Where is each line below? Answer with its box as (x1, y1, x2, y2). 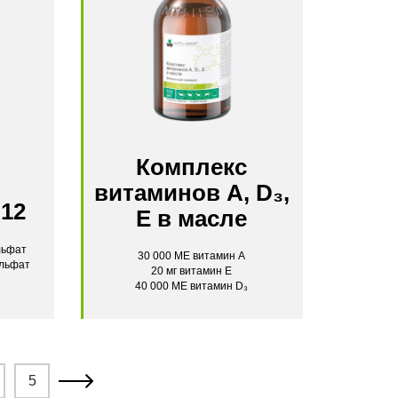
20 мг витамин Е (151, 265, 233, 277)
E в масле (136, 206, 248, 231)
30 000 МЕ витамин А (138, 250, 246, 262)
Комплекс (136, 155, 248, 179)
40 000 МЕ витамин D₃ (135, 280, 249, 292)
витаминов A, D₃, (93, 180, 290, 205)
